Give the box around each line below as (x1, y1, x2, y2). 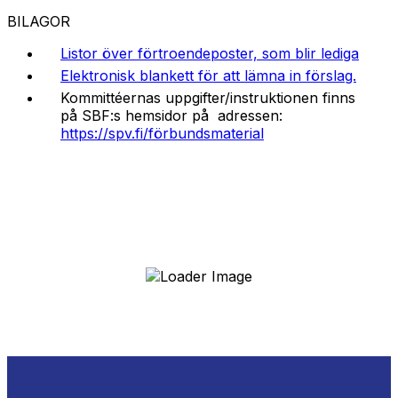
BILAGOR (7, 12, 70, 31)
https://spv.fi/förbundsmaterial (60, 124, 264, 143)
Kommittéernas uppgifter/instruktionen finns (60, 89, 355, 107)
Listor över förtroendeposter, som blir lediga (60, 44, 359, 63)
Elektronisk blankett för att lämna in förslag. (60, 67, 356, 85)
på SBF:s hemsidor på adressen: (60, 107, 283, 125)
